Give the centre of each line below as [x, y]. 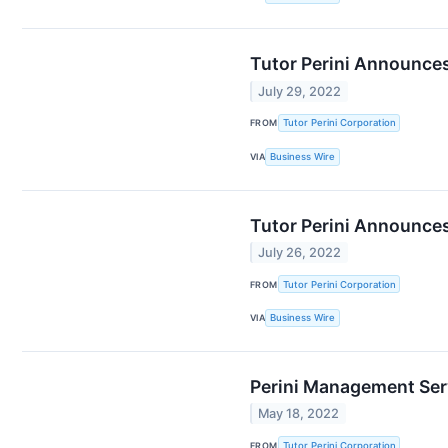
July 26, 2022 [300, 253]
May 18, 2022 [299, 414]
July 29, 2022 [300, 91]
